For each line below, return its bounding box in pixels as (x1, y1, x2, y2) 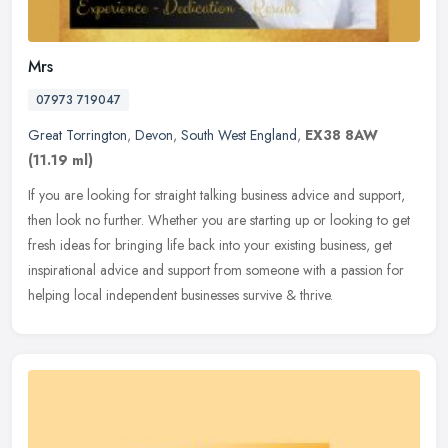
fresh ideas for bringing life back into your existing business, (28, 234, 370, 255)
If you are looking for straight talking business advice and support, (28, 184, 405, 205)
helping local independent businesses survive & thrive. (28, 284, 333, 305)
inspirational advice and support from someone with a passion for (28, 259, 404, 280)
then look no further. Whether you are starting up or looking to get (28, 209, 410, 230)
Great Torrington (28, 124, 127, 145)
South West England (181, 124, 297, 145)
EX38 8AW (305, 124, 378, 145)
